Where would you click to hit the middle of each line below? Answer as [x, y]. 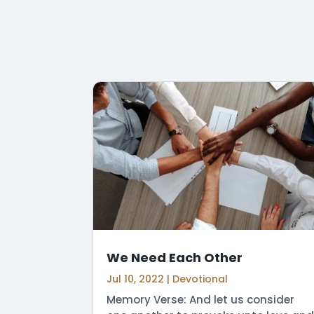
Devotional [200, 279]
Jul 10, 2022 [135, 279]
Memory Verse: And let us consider [200, 299]
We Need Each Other [175, 257]
